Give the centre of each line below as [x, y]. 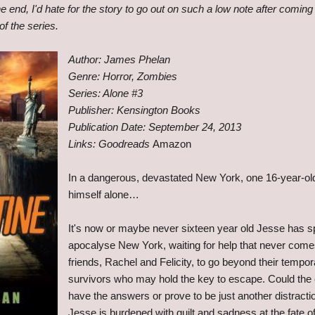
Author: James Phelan [119, 60]
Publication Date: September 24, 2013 [155, 127]
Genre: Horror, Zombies [123, 77]
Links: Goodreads [110, 144]
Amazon [172, 144]
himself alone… [104, 195]
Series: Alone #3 [105, 94]
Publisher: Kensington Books [134, 110]
